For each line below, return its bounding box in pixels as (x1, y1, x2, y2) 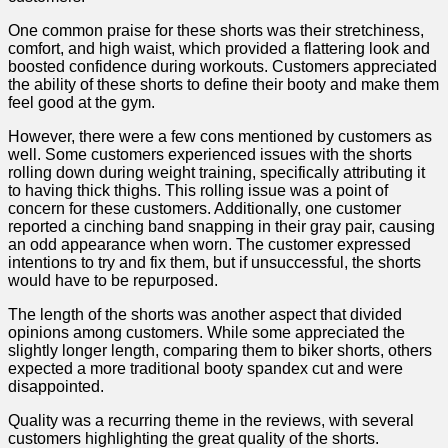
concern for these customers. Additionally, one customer (8, 200, 401, 218)
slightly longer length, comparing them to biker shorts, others (8, 342, 432, 360)
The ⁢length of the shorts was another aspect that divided (8, 306, 402, 324)
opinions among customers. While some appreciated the (8, 324, 405, 342)
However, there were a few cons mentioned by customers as (8, 128, 432, 146)
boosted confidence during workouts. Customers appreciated (8, 58, 437, 76)
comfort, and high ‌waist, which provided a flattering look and (8, 40, 430, 58)
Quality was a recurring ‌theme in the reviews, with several (8, 412, 414, 430)
